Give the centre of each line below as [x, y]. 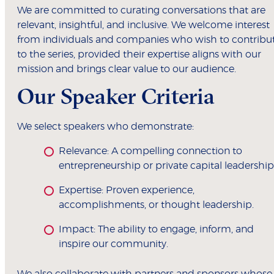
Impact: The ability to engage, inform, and [156, 230]
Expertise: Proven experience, [127, 191]
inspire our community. [113, 244]
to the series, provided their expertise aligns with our [139, 55]
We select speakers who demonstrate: [106, 127]
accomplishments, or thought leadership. [156, 205]
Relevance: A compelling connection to [150, 151]
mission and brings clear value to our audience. [127, 69]
